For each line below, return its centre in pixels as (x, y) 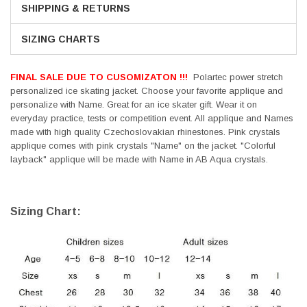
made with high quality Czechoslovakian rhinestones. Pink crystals (145, 132)
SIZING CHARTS (61, 39)
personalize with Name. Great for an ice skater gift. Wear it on (134, 104)
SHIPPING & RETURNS (76, 8)
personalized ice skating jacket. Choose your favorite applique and (147, 90)
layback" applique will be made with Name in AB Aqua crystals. (140, 159)
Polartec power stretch (235, 77)
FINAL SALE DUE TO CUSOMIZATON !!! (99, 77)
